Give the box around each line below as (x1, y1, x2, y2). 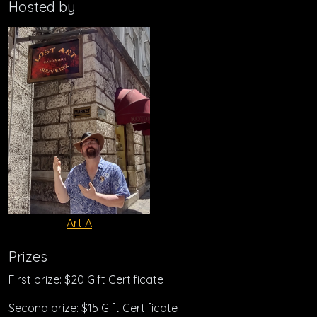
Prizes (8, 248, 47, 266)
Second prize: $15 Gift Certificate (8, 301, 178, 316)
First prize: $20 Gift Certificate (8, 272, 163, 287)
